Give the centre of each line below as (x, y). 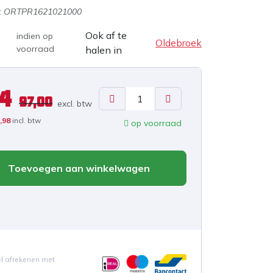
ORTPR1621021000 (43, 11)
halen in (103, 50)
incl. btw (27, 120)
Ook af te (106, 35)
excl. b (69, 103)
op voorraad (155, 123)
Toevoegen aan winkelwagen (77, 168)
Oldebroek (179, 42)
